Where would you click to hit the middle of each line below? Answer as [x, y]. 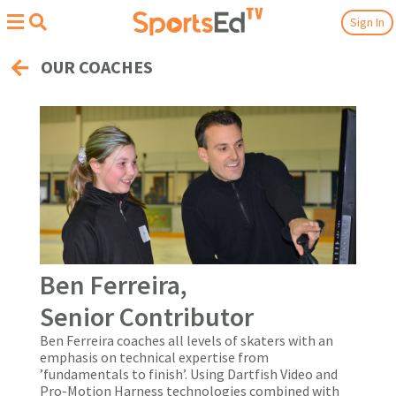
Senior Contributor [147, 316]
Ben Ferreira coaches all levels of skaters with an [187, 340]
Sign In [367, 22]
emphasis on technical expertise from [154, 357]
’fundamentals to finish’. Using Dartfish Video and [189, 374]
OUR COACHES [97, 67]
